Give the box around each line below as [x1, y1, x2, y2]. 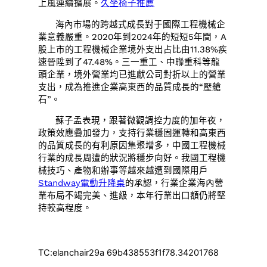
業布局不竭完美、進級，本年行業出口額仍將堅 [38, 190, 226, 201]
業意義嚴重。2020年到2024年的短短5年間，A [38, 31, 227, 42]
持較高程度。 [38, 203, 92, 214]
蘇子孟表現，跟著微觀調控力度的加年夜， [55, 115, 226, 126]
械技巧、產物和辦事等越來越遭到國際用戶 [38, 165, 209, 176]
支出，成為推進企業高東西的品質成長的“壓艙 [38, 81, 222, 92]
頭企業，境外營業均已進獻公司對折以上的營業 [38, 69, 226, 80]
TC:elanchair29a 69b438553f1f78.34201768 [38, 247, 219, 259]
